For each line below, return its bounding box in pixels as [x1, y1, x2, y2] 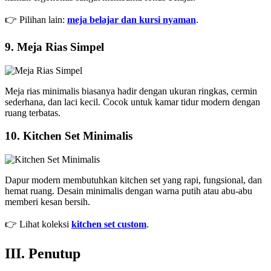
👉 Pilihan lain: [5, 15, 67, 25]
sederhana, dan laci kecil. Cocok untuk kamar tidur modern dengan [5, 96, 260, 107]
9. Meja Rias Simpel [5, 40, 104, 53]
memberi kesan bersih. [5, 196, 90, 207]
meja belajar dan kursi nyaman [67, 15, 196, 25]
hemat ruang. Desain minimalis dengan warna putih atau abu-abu [5, 185, 252, 196]
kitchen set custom [71, 218, 146, 229]
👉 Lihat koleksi [5, 218, 71, 229]
